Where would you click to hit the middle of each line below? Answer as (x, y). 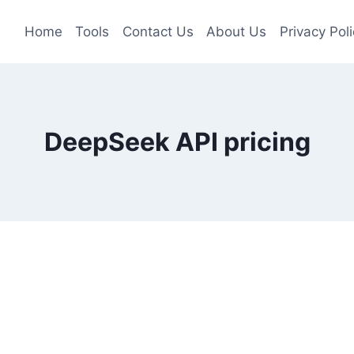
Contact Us (158, 31)
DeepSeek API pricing (177, 142)
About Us (237, 31)
